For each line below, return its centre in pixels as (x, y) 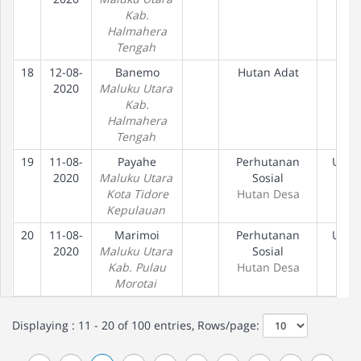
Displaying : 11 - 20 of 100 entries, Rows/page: (137, 325)
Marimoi (137, 235)
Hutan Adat (268, 72)
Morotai (135, 283)
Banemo (137, 72)
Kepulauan (135, 210)
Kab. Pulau (137, 267)
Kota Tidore (137, 194)
